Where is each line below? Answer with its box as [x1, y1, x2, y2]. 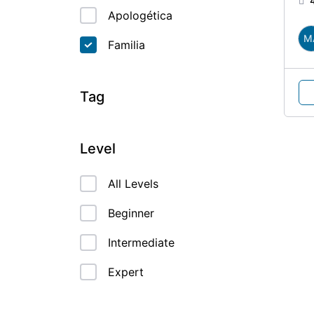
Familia [108, 38, 145, 52]
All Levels [108, 177, 158, 191]
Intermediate [108, 235, 175, 250]
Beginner [108, 206, 154, 220]
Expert [108, 265, 144, 279]
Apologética [108, 8, 172, 22]
